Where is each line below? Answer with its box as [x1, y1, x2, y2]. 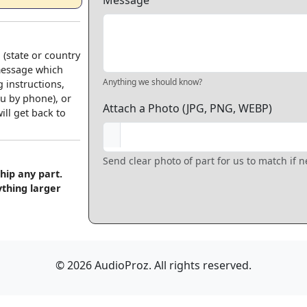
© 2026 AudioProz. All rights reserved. [56, 258, 251, 273]
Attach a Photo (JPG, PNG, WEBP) [103, 101, 272, 116]
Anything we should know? [103, 76, 202, 88]
